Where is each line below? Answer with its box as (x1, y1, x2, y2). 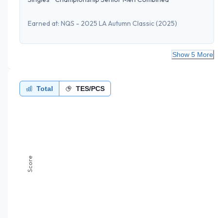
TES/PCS (76, 84, 105, 92)
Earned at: (28, 18, 59, 28)
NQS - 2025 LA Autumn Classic (61, 18, 154, 28)
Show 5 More (172, 50, 213, 58)
